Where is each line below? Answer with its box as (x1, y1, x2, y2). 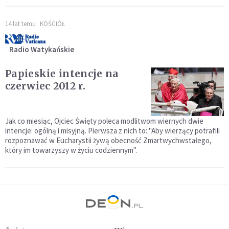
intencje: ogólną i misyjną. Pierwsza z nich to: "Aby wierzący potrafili (5, 126, 220, 136)
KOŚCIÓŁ (40, 19, 65, 29)
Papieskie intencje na (5, 67, 119, 80)
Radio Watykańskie (9, 44, 74, 55)
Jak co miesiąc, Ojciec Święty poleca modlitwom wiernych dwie (5, 116, 203, 126)
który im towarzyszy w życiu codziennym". (5, 145, 137, 155)
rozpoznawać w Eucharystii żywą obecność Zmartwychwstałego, (5, 135, 212, 146)
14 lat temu (5, 19, 36, 29)
